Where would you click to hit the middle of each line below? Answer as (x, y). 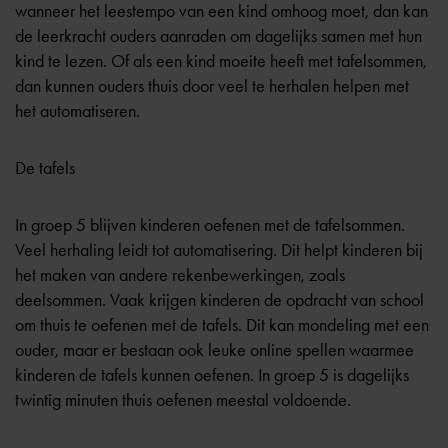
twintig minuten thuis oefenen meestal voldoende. (183, 400)
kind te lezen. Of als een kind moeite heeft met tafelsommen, (221, 61)
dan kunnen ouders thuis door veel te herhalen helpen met (212, 86)
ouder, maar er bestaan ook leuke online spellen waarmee (214, 350)
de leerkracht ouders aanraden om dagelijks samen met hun (218, 36)
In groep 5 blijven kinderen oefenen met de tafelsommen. (210, 225)
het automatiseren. (77, 111)
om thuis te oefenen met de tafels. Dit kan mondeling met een (222, 325)
